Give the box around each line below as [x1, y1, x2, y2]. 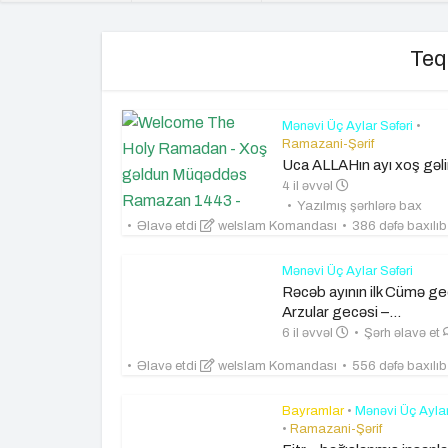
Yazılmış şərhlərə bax [297, 199, 422, 213]
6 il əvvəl [282, 326, 336, 340]
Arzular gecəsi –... [282, 304, 401, 320]
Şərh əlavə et [364, 326, 443, 340]
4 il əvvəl [282, 179, 336, 193]
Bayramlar [282, 404, 344, 418]
